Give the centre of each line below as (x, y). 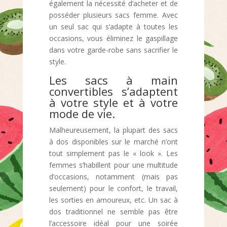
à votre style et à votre (113, 102)
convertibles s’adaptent (113, 91)
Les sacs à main (113, 80)
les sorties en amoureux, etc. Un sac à (113, 200)
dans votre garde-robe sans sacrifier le (113, 50)
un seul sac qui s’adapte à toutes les (113, 27)
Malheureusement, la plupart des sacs (113, 130)
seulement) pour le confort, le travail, (113, 188)
